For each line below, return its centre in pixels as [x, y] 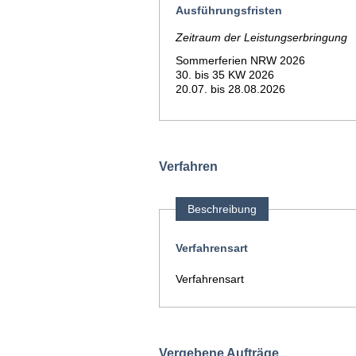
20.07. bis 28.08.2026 [230, 89]
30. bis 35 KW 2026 [226, 75]
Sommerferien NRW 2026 [240, 60]
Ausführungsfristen [229, 10]
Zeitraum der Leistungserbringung [261, 37]
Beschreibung [222, 209]
